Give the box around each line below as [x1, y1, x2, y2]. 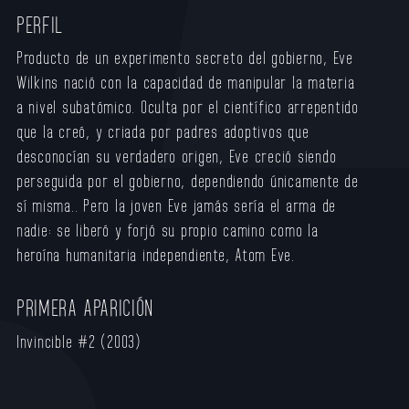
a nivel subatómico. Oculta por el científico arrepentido [16, 96, 359, 117]
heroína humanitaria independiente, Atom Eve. [16, 244, 295, 265]
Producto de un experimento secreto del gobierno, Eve [16, 47, 353, 68]
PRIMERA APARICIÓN [16, 294, 153, 320]
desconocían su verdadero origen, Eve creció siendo [16, 145, 337, 166]
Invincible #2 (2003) [16, 330, 142, 351]
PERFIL [16, 10, 64, 37]
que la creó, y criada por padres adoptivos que [16, 121, 309, 142]
